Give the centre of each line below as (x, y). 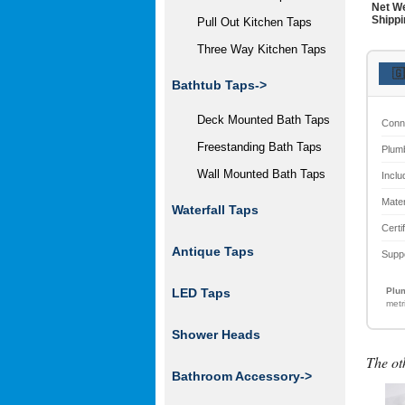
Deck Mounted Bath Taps (256, 120)
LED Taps (201, 293)
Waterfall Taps (215, 210)
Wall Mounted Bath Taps (254, 174)
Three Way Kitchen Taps (254, 49)
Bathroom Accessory (236, 376)
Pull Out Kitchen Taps (247, 22)
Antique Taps (213, 251)
